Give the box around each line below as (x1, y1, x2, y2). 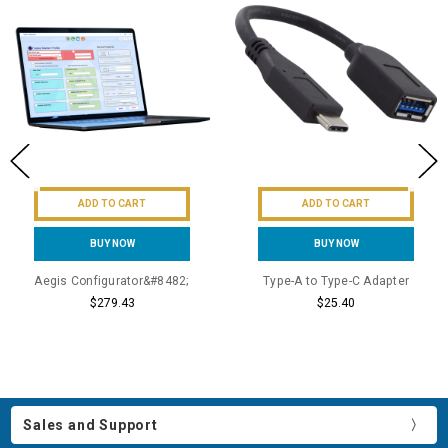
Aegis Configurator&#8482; (34, 273, 190, 288)
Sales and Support (23, 417, 158, 434)
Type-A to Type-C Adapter (263, 273, 409, 288)
